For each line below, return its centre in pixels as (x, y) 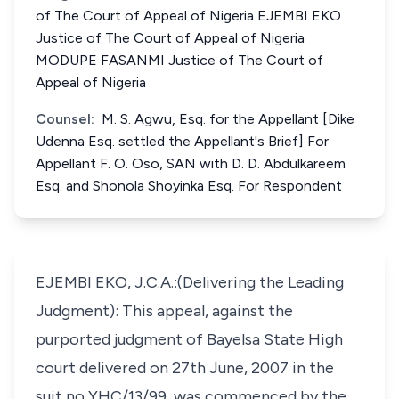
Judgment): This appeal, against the (164, 311)
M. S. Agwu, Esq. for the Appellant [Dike (228, 119)
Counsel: (65, 119)
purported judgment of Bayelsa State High (189, 339)
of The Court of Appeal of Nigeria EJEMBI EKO (188, 16)
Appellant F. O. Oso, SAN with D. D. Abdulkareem (191, 163)
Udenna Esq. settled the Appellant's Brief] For (182, 141)
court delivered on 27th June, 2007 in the (185, 368)
